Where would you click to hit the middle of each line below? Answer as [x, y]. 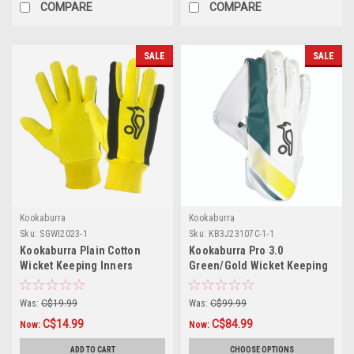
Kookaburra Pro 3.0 [236, 250]
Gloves [207, 280]
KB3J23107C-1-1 [241, 233]
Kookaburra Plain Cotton [80, 250]
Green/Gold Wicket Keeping [259, 265]
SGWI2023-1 [64, 233]
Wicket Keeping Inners [77, 265]
